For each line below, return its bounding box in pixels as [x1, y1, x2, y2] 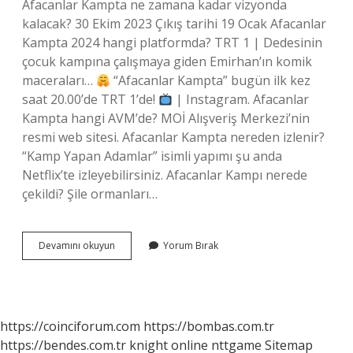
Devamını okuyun [39, 239, 115, 252]
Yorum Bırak [163, 239, 218, 252]
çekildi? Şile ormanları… [22, 185, 158, 203]
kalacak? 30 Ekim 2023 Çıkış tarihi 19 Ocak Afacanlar [22, 15, 326, 32]
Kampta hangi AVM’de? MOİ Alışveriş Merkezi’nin [22, 110, 310, 127]
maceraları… [22, 72, 96, 89]
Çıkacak [114, 295, 148, 308]
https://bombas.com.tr [143, 318, 274, 335]
